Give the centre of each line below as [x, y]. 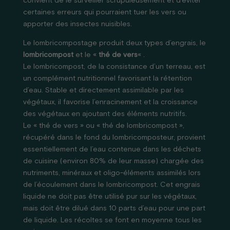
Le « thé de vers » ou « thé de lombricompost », [103, 126]
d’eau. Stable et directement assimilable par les [103, 90]
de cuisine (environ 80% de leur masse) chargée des [113, 161]
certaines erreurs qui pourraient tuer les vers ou [104, 12]
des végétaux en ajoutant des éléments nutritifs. [105, 114]
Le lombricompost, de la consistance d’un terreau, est [114, 67]
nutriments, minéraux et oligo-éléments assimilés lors [112, 173]
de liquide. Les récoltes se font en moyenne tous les [112, 220]
